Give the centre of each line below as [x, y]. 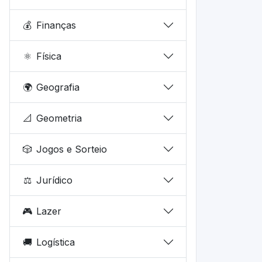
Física [49, 56]
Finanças [56, 25]
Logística [56, 242]
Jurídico [55, 180]
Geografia [58, 87]
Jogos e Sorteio [72, 149]
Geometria [59, 118]
